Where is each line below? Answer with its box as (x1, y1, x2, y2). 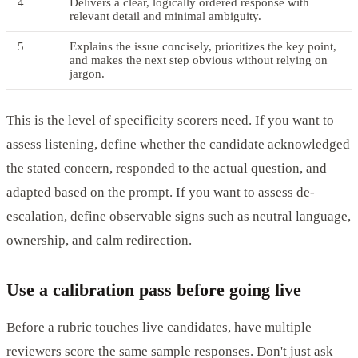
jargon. (70, 66, 105, 80)
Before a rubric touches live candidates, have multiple (6, 319, 312, 335)
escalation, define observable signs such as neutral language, (6, 208, 351, 224)
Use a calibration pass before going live (6, 279, 301, 300)
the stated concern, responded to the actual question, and (6, 160, 327, 176)
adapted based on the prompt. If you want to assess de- (6, 184, 315, 200)
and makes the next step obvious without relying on (70, 53, 328, 66)
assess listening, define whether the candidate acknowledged (6, 136, 350, 152)
